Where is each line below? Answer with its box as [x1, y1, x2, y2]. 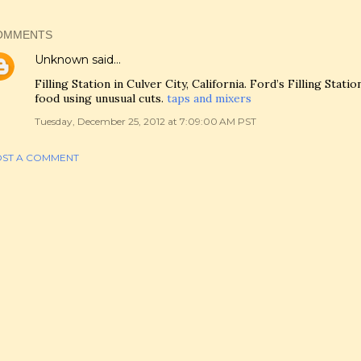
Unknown [35, 52, 89, 67]
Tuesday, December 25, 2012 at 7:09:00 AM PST [35, 115, 256, 127]
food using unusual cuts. [35, 91, 167, 106]
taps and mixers [167, 91, 251, 106]
